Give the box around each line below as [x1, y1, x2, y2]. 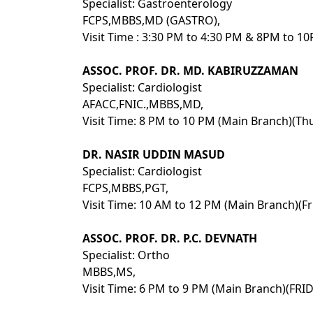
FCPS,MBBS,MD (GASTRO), [82, 13, 220, 28]
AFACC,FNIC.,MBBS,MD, [82, 96, 203, 112]
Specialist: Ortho [82, 247, 170, 263]
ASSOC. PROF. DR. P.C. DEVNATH [82, 231, 257, 246]
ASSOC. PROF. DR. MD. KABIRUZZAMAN [82, 63, 298, 78]
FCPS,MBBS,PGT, [82, 180, 168, 196]
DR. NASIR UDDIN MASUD [82, 147, 225, 162]
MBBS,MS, [82, 264, 136, 279]
